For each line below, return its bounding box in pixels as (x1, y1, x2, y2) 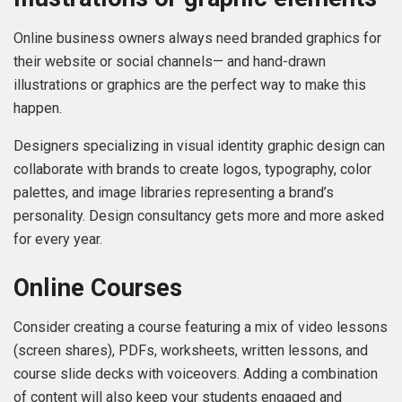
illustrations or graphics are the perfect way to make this (13, 76, 366, 94)
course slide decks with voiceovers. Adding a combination (13, 365, 378, 383)
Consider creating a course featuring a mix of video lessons (13, 319, 388, 336)
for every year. (13, 231, 102, 249)
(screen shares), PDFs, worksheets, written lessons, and (13, 342, 368, 360)
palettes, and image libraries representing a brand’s (13, 184, 334, 202)
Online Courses (13, 273, 182, 302)
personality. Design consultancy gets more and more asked (13, 207, 384, 225)
